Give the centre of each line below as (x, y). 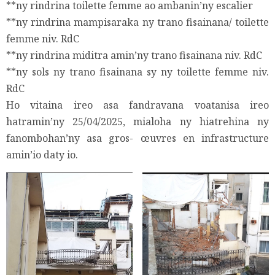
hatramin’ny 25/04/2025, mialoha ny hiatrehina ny (137, 122)
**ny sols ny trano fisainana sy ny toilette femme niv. (137, 72)
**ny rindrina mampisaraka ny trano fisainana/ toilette (137, 22)
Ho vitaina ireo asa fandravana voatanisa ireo (137, 105)
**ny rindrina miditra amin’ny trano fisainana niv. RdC (134, 56)
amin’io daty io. (42, 155)
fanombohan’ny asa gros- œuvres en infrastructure (137, 138)
